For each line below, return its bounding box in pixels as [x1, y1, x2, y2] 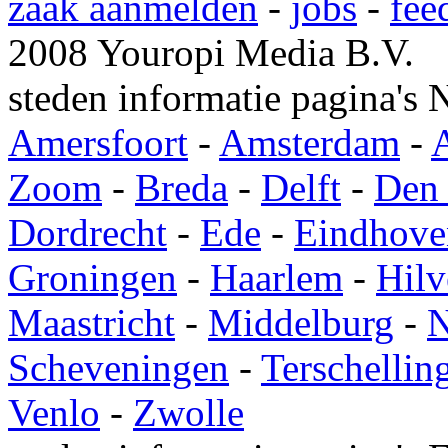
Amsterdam [219, 121, 400, 165]
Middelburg [208, 301, 394, 345]
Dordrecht [8, 211, 167, 255]
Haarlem [210, 256, 343, 300]
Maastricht [8, 301, 175, 345]
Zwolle [133, 391, 244, 435]
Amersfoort [8, 121, 188, 165]
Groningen [8, 256, 177, 300]
